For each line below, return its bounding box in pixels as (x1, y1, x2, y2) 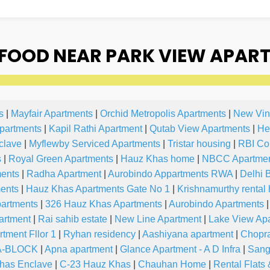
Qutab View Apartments (149, 124, 250, 134)
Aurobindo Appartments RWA (108, 169, 233, 180)
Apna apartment (45, 244, 113, 255)
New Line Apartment (115, 214, 201, 225)
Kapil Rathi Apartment (49, 124, 142, 134)
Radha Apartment (27, 169, 101, 180)
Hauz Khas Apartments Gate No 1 (26, 184, 170, 195)
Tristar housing (168, 139, 231, 149)
